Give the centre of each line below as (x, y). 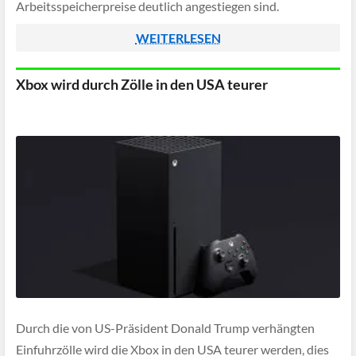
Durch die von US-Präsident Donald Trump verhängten (165, 328)
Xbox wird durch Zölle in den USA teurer (142, 84)
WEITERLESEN (178, 38)
